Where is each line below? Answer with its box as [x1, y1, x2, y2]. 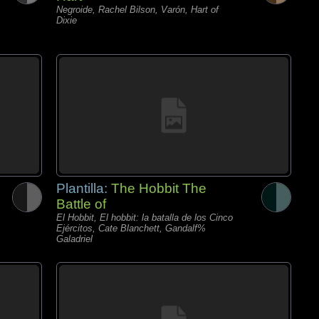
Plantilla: [56, 181, 111, 196]
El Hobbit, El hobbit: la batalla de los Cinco [56, 212, 233, 223]
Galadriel [56, 234, 93, 244]
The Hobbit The [111, 181, 206, 196]
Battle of [56, 197, 106, 211]
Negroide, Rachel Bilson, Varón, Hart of [56, 4, 219, 15]
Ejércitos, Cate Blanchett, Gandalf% [56, 223, 206, 234]
